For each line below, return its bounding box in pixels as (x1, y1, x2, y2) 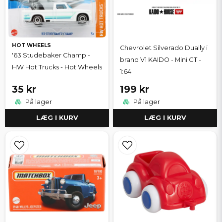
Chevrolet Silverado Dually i (120, 44, 208, 52)
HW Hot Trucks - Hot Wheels (12, 63, 102, 71)
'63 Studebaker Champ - (12, 52, 90, 59)
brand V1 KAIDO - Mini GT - (120, 56, 201, 64)
